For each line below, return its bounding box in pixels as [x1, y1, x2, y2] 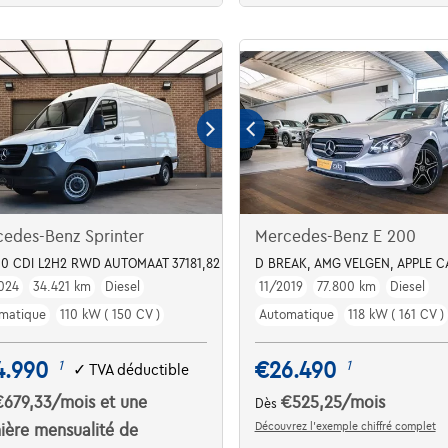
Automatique [258, 307, 334, 322]
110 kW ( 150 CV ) [60, 307, 161, 322]
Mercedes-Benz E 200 [254, 227, 416, 246]
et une [100, 393, 148, 412]
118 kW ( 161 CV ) [347, 307, 444, 322]
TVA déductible [89, 362, 190, 379]
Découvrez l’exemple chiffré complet [254, 419, 436, 432]
